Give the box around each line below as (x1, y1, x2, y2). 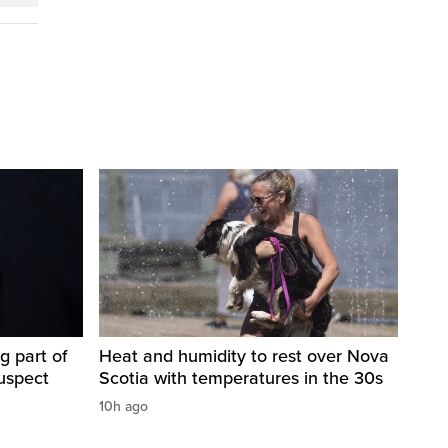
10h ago (99, 398, 148, 416)
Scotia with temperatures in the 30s (99, 367, 383, 390)
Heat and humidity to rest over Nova (99, 345, 389, 368)
